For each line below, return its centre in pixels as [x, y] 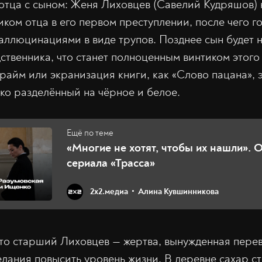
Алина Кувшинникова [178, 192]
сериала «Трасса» [111, 163]
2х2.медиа [109, 192]
